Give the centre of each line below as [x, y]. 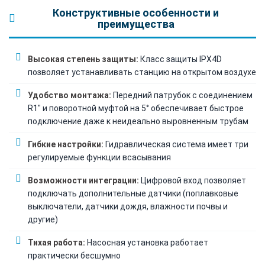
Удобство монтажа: [70, 95]
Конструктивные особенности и [136, 12]
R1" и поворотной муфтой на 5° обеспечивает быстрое [136, 108]
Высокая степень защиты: [83, 59]
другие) [43, 219]
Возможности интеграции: [83, 180]
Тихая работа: [56, 242]
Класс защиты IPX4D [180, 59]
